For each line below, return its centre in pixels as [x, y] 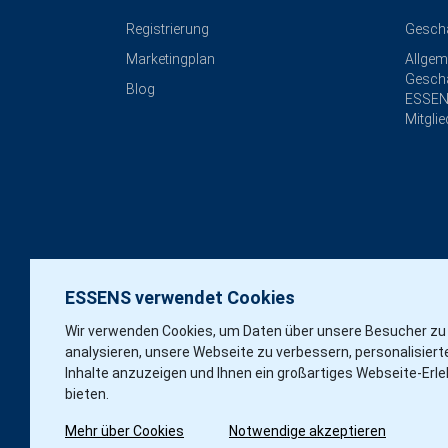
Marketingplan [170, 58]
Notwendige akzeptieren [307, 431]
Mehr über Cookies [124, 431]
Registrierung [167, 28]
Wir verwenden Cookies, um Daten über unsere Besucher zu [255, 331]
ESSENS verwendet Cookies [180, 297]
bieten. [87, 394]
